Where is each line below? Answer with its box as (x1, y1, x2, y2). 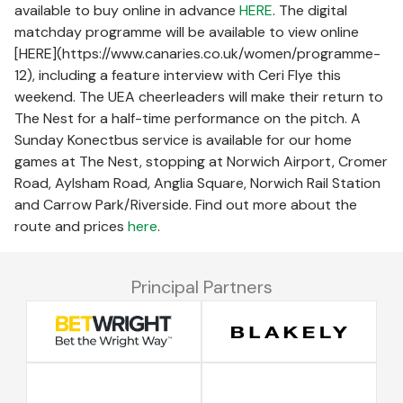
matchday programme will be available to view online (14, 22, 359, 41)
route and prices (14, 217, 128, 236)
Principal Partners (130, 275, 273, 299)
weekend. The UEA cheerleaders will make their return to (14, 87, 383, 106)
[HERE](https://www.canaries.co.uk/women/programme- (14, 44, 381, 63)
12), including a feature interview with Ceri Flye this (14, 66, 341, 85)
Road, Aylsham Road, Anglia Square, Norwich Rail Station (14, 174, 381, 193)
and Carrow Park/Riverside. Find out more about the (14, 195, 357, 214)
